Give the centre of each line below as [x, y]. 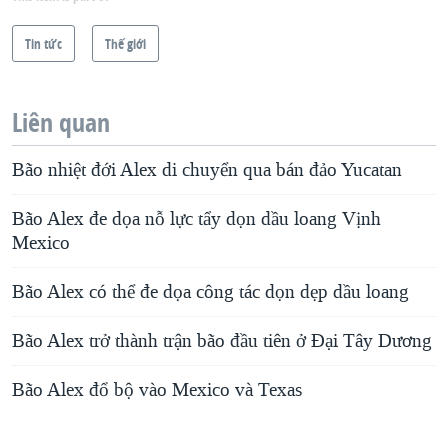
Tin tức [43, 43]
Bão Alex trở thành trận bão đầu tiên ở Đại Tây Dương [222, 340]
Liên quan [61, 122]
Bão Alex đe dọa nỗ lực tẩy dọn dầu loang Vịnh [196, 218]
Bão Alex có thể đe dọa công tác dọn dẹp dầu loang [210, 291]
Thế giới [125, 43]
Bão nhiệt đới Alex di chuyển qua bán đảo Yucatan [207, 169]
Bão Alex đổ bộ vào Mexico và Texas [157, 389]
